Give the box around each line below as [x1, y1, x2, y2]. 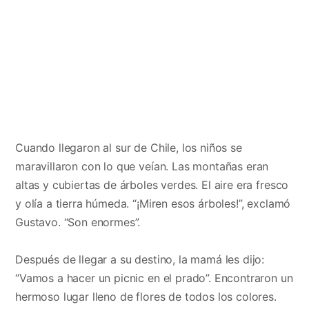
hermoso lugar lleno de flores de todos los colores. [15, 289, 277, 303]
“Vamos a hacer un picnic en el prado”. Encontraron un [15, 270, 293, 285]
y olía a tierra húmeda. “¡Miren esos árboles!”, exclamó [15, 196, 291, 210]
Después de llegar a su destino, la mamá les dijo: [15, 252, 265, 266]
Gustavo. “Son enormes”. [15, 215, 141, 229]
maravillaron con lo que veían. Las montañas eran [15, 159, 269, 173]
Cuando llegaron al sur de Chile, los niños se [15, 140, 242, 154]
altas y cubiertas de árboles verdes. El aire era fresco [15, 177, 289, 192]
